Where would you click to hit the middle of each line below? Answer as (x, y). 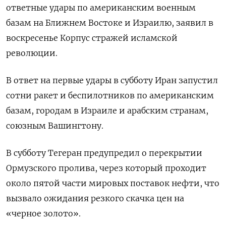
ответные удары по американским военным (101, 7)
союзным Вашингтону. (55, 125)
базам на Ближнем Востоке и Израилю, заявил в (110, 22)
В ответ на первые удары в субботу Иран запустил (112, 80)
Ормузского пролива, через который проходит (106, 168)
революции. (32, 53)
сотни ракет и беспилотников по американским (110, 95)
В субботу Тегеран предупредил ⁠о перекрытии (104, 153)
